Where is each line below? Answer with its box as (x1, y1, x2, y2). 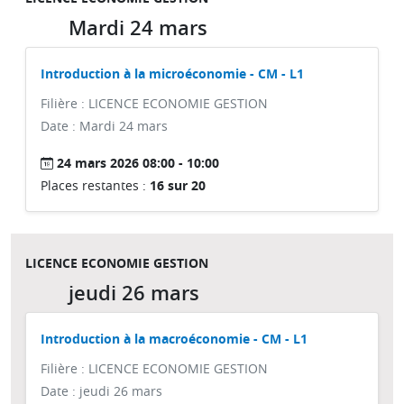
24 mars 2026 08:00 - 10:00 (57, 154, 219, 171)
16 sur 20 (150, 177, 206, 194)
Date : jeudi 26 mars (41, 382, 162, 399)
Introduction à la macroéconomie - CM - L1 (41, 330, 308, 347)
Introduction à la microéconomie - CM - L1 (41, 65, 304, 82)
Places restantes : (41, 177, 150, 194)
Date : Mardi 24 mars (41, 117, 168, 134)
